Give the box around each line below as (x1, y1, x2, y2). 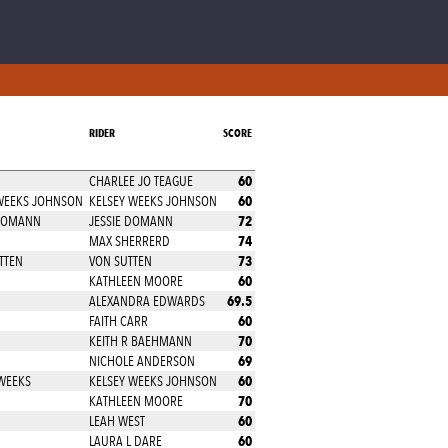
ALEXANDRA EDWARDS (89, 293, 205, 309)
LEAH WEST (89, 413, 145, 429)
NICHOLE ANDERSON (89, 353, 195, 369)
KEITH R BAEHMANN (89, 333, 192, 349)
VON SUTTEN (89, 253, 152, 269)
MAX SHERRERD (89, 233, 170, 249)
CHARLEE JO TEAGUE (89, 173, 193, 189)
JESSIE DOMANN (89, 213, 173, 229)
